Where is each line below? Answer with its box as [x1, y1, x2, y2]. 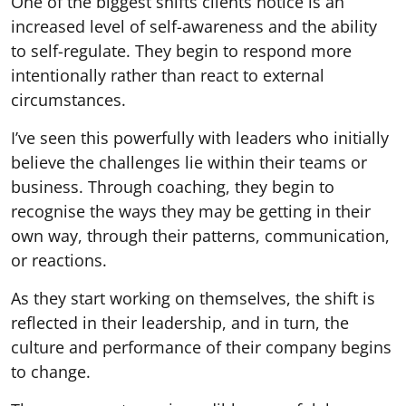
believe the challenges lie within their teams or [11, 150, 367, 173]
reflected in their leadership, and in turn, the [11, 311, 349, 333]
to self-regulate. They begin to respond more [11, 39, 352, 62]
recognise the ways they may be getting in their [11, 199, 371, 222]
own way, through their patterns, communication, [11, 224, 390, 246]
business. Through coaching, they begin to [11, 175, 334, 198]
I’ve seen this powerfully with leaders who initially [11, 126, 389, 149]
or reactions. [11, 248, 107, 271]
